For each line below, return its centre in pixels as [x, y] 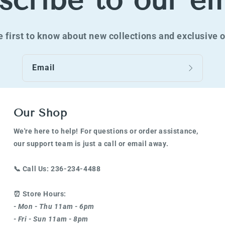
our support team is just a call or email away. [91, 144]
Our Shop [40, 113]
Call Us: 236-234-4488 [62, 169]
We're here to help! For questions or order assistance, [106, 131]
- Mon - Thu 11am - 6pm [54, 206]
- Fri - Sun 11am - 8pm [52, 219]
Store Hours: [44, 194]
